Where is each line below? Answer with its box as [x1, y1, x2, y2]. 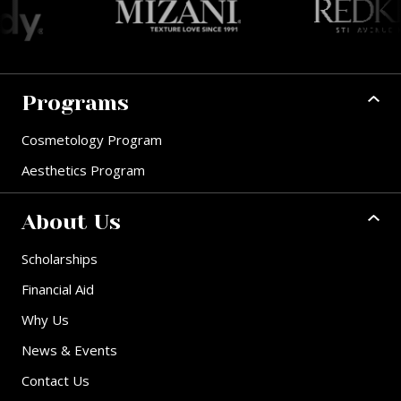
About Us [21, 209, 121, 235]
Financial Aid [21, 280, 94, 299]
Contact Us [21, 371, 90, 390]
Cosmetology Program [21, 131, 162, 149]
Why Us [21, 311, 69, 329]
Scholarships [21, 250, 98, 269]
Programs [21, 90, 129, 116]
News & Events [21, 341, 117, 360]
